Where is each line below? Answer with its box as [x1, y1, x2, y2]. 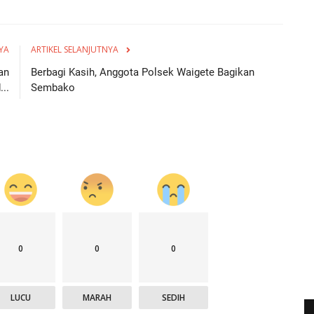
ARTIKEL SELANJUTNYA [31, 43, 118, 55]
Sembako [31, 81, 75, 94]
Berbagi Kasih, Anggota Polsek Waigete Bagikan [31, 65, 254, 78]
